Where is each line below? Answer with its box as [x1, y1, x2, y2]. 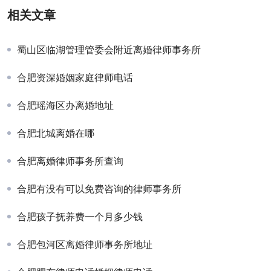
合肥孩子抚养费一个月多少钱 [17, 211, 143, 223]
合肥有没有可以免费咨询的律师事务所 [17, 183, 181, 195]
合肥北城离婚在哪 [17, 127, 94, 140]
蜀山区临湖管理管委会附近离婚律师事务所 [17, 44, 201, 56]
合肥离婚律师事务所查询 [17, 155, 123, 168]
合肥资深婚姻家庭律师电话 [17, 71, 133, 84]
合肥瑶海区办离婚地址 [17, 99, 114, 112]
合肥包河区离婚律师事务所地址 [17, 238, 152, 251]
